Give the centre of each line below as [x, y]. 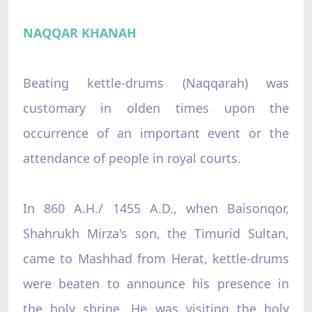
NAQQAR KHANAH [79, 32]
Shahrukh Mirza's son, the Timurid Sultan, [156, 233]
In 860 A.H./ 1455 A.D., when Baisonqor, [156, 208]
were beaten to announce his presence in [156, 283]
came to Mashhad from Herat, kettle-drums [156, 258]
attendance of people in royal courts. [132, 158]
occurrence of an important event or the [156, 133]
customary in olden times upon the [156, 108]
